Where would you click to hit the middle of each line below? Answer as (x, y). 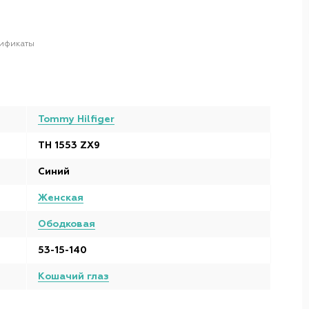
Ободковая (67, 224)
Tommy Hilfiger (76, 119)
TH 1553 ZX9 (69, 146)
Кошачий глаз (73, 277)
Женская (61, 198)
